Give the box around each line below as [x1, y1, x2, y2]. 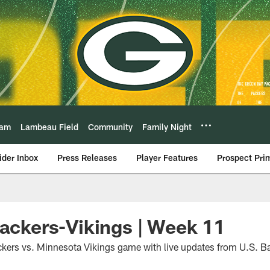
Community [88, 121, 133, 132]
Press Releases [57, 152, 117, 163]
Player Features [136, 152, 198, 163]
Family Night [142, 121, 192, 132]
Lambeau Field [20, 121, 78, 132]
